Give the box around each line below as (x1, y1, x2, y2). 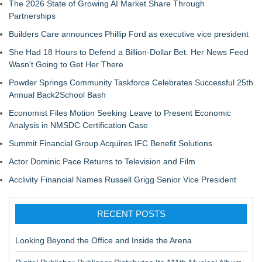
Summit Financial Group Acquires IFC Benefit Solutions (9, 139, 212, 148)
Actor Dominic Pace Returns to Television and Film (9, 157, 195, 166)
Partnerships (9, 11, 56, 20)
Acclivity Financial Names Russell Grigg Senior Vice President (9, 175, 236, 184)
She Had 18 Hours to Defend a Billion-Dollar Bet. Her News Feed (9, 47, 249, 57)
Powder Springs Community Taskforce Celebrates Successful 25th (9, 78, 253, 87)
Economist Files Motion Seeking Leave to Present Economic (9, 108, 231, 118)
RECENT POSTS (96, 209, 166, 219)
